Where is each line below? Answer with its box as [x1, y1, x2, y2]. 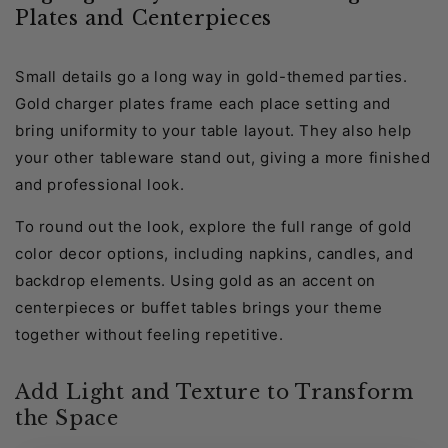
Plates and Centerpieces [15, 6, 272, 31]
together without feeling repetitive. [15, 324, 284, 344]
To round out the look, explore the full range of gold [15, 216, 412, 236]
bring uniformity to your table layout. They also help [15, 120, 412, 140]
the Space [15, 406, 119, 431]
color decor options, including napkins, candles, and [15, 243, 414, 263]
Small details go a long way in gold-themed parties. [15, 66, 408, 86]
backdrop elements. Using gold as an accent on [15, 270, 377, 290]
